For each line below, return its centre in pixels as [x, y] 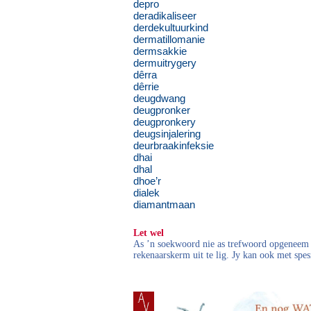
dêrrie [146, 86]
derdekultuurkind [171, 27]
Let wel [149, 233]
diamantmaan [164, 204]
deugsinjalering [167, 134]
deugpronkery [165, 122]
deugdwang [159, 98]
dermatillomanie [169, 39]
